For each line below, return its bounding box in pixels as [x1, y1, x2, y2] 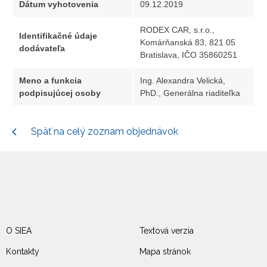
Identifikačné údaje [19, 30, 97, 41]
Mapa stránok [139, 247, 191, 257]
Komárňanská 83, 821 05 [140, 37, 235, 47]
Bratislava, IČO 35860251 [140, 49, 237, 60]
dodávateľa [19, 43, 65, 53]
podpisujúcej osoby [19, 88, 101, 98]
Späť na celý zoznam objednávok [29, 125, 178, 137]
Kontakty [6, 247, 39, 257]
